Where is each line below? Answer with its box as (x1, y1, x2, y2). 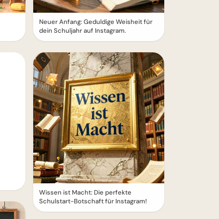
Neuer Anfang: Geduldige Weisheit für (39, 18, 153, 26)
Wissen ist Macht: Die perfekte (39, 188, 131, 197)
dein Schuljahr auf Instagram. (39, 26, 126, 35)
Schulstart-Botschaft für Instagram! (39, 197, 147, 205)
